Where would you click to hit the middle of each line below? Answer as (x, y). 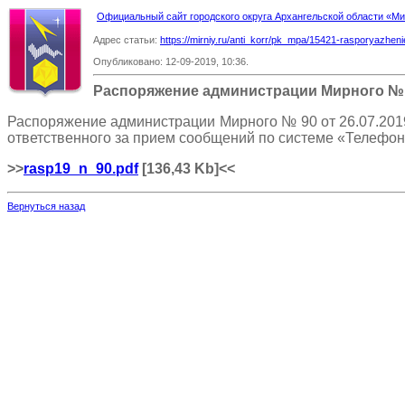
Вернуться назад (46, 206)
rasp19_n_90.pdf (81, 169)
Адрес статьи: (127, 40)
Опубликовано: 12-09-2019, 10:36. (171, 61)
